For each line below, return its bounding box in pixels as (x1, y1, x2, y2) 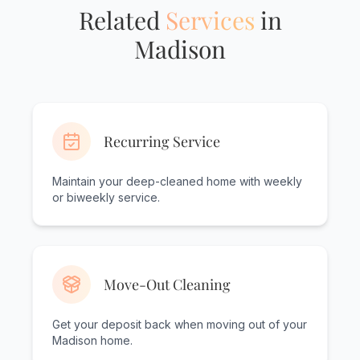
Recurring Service (104, 132, 220, 152)
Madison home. (52, 333, 133, 348)
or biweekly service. (52, 190, 160, 205)
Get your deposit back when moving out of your (52, 317, 307, 332)
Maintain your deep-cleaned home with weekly (52, 174, 302, 189)
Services (165, 4, 255, 37)
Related (78, 4, 166, 37)
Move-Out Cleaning (104, 275, 231, 295)
